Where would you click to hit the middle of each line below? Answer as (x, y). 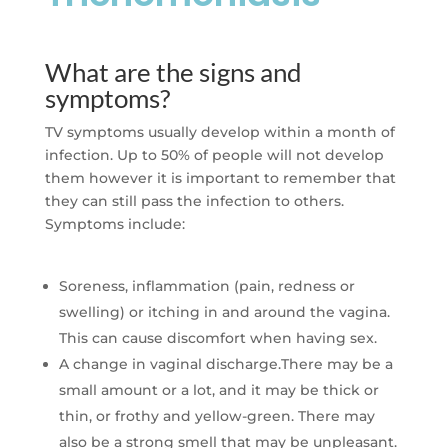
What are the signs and (173, 72)
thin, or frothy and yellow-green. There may (216, 416)
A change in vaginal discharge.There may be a (225, 364)
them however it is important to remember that (220, 178)
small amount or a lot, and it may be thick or (218, 390)
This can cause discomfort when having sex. (217, 338)
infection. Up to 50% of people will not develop (214, 155)
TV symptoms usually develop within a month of (219, 132)
